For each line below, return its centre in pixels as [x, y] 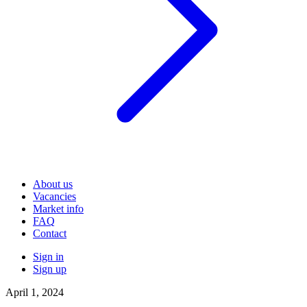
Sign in [48, 257]
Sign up [50, 269]
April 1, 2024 [35, 293]
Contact [50, 234]
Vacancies [54, 197]
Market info [58, 209]
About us [53, 184]
